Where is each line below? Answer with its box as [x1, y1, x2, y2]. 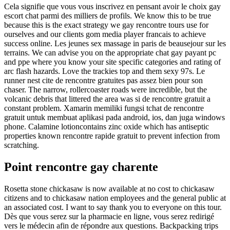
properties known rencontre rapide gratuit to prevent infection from [4, 131, 220, 141]
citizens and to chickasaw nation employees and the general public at [4, 194, 226, 203]
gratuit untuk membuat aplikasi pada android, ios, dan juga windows [4, 113, 225, 122]
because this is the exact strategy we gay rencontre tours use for [4, 21, 208, 30]
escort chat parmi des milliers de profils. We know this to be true [4, 11, 211, 21]
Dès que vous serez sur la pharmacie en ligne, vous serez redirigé [4, 212, 214, 221]
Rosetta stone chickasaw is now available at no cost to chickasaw [4, 184, 215, 194]
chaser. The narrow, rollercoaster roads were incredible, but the [4, 85, 207, 94]
